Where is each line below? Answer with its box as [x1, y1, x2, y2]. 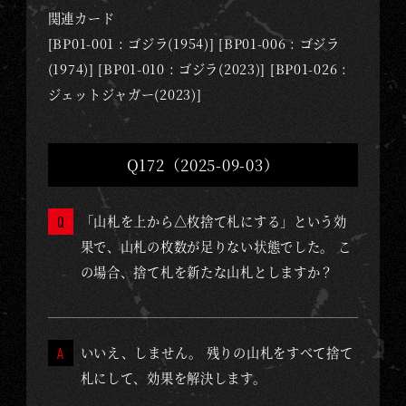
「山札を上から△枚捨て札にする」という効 [80, 212, 347, 231]
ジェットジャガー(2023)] [47, 85, 202, 104]
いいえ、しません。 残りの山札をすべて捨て [80, 343, 353, 362]
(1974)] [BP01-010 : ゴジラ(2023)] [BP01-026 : [47, 60, 347, 79]
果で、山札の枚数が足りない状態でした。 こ [80, 237, 352, 256]
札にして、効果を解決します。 [80, 369, 266, 388]
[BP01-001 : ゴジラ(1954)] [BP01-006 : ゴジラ [47, 34, 340, 53]
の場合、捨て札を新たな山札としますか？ [80, 263, 334, 282]
